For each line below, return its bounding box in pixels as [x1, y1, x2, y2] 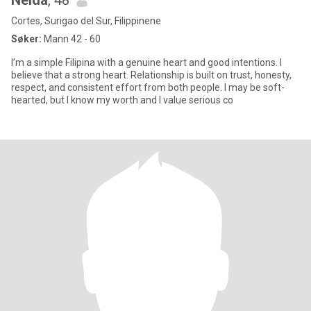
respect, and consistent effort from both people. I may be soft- [11, 82, 285, 93]
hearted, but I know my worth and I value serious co [11, 94, 233, 106]
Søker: [11, 33, 42, 44]
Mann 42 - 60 [42, 33, 101, 44]
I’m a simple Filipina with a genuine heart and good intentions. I [11, 57, 282, 68]
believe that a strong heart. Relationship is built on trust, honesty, [11, 69, 292, 81]
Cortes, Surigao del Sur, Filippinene [11, 15, 161, 26]
